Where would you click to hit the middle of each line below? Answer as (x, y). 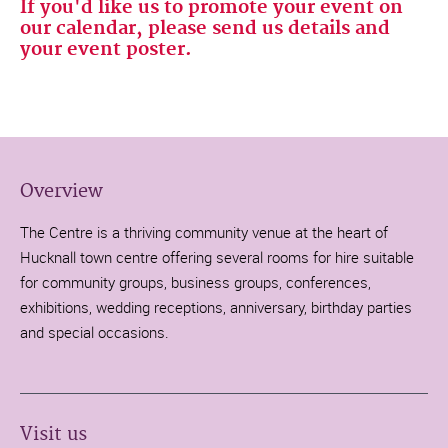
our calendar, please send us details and (205, 28)
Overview (61, 191)
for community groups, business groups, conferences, (195, 281)
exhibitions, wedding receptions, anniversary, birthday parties (216, 306)
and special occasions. (94, 331)
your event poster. (106, 49)
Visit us (53, 434)
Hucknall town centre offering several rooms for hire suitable (217, 256)
